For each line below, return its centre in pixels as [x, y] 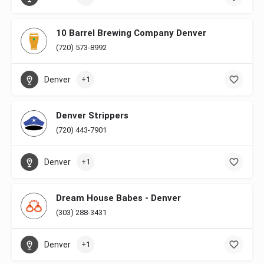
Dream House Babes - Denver [118, 198]
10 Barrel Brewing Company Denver [131, 33]
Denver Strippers [92, 115]
